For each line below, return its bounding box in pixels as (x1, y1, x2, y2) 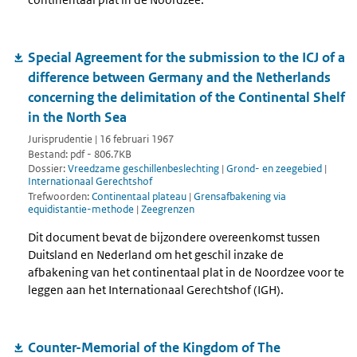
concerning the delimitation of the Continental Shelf (28, 88, 345, 107)
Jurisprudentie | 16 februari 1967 (28, 131, 174, 146)
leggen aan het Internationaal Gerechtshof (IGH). (28, 281, 284, 297)
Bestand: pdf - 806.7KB (28, 147, 131, 161)
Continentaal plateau (92, 190, 189, 204)
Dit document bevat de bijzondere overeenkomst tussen (28, 229, 320, 245)
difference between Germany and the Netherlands (28, 69, 331, 87)
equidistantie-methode (28, 202, 136, 217)
